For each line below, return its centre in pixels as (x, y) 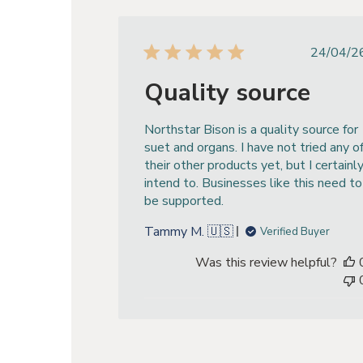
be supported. (184, 201)
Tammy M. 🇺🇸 (189, 231)
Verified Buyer (295, 231)
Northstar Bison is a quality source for (252, 129)
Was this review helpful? (266, 262)
